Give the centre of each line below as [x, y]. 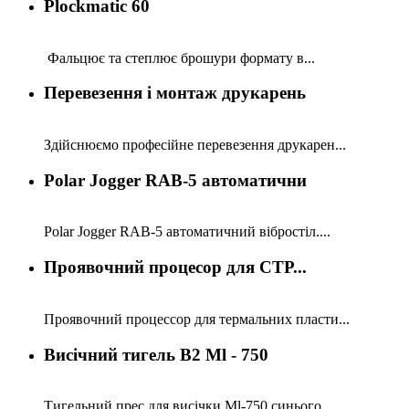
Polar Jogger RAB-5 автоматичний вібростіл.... [187, 232]
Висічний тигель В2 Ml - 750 [156, 354]
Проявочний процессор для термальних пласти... [197, 319]
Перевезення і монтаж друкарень [175, 93]
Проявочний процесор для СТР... [175, 267]
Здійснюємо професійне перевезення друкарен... [195, 145]
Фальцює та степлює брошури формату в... [179, 58]
